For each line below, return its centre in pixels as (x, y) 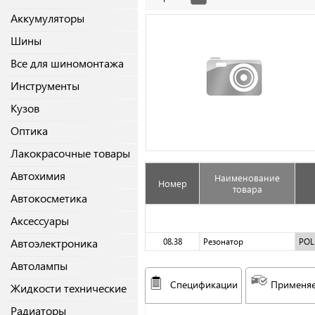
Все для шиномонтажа (67, 63)
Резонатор (223, 242)
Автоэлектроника (54, 243)
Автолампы (39, 266)
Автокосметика (49, 198)
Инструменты (45, 86)
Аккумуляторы (47, 18)
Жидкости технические (69, 288)
